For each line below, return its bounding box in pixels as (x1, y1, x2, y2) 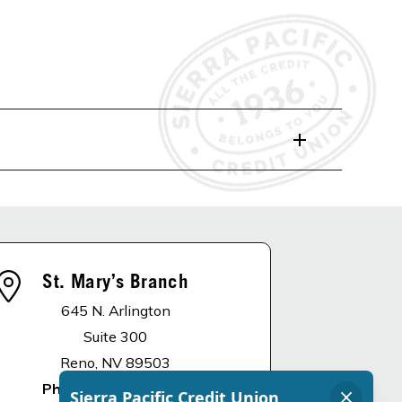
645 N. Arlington (60, 301, 170, 319)
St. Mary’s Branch (42, 275, 189, 293)
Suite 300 (83, 328, 148, 345)
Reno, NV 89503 (60, 354, 171, 371)
